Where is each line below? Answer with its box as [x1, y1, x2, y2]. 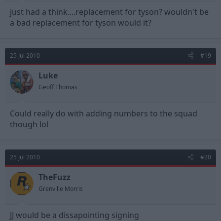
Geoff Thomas [38, 82, 77, 91]
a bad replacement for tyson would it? [10, 17, 151, 28]
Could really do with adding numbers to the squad [10, 108, 197, 119]
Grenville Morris [38, 184, 83, 193]
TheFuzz [38, 171, 71, 183]
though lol [10, 118, 48, 130]
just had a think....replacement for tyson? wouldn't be [10, 6, 209, 17]
